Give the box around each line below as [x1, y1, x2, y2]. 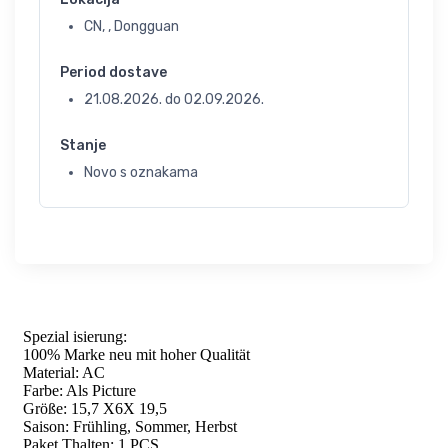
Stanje [60, 137, 106, 154]
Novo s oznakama [84, 164, 198, 181]
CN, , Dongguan [84, 18, 179, 35]
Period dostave [60, 64, 167, 81]
